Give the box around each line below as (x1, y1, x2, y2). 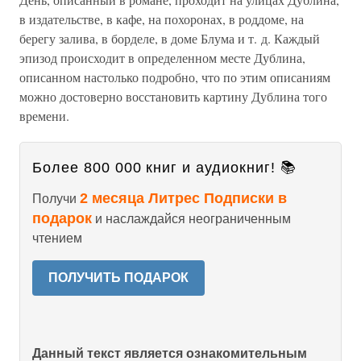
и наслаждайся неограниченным (92, 211, 291, 226)
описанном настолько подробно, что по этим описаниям (19, 68, 330, 85)
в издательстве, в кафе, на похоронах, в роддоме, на (19, 10, 304, 27)
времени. (19, 106, 69, 124)
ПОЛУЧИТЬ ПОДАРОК (48, 270, 189, 284)
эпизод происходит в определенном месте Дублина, (19, 48, 305, 66)
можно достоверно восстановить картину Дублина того (19, 87, 327, 105)
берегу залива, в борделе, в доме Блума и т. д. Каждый (19, 29, 320, 47)
